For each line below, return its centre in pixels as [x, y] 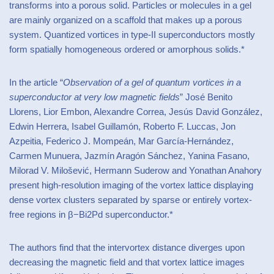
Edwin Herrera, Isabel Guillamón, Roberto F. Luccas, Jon [122, 126]
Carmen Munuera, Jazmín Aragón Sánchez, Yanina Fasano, [129, 156]
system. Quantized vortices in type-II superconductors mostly [132, 35]
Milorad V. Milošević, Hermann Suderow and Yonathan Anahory [135, 170]
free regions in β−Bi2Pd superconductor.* [91, 214]
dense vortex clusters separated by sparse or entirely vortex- [131, 200]
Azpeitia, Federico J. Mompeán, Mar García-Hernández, [121, 141]
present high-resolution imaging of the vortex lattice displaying [131, 185]
